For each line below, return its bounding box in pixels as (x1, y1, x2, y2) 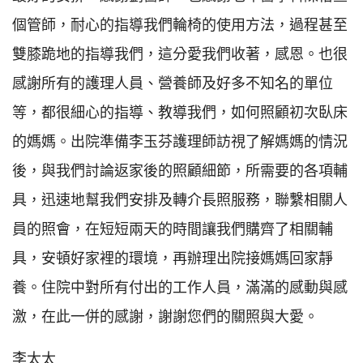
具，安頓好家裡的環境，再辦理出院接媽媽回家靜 (12, 248, 333, 267)
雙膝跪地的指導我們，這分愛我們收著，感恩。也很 (12, 44, 348, 63)
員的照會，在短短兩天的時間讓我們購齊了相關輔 (12, 219, 333, 238)
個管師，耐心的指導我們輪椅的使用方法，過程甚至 (12, 15, 348, 34)
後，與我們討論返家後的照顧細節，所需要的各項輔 (12, 160, 348, 180)
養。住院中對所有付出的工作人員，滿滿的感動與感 (12, 277, 348, 297)
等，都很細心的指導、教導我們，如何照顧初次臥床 (12, 102, 348, 122)
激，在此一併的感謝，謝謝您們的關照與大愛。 (12, 306, 318, 326)
